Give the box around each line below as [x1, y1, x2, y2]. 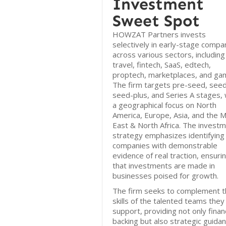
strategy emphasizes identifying [112, 130, 224, 140]
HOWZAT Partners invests [112, 29, 206, 39]
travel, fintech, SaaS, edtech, [112, 60, 211, 70]
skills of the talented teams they [112, 196, 224, 206]
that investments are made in [112, 160, 215, 171]
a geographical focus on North [112, 100, 216, 110]
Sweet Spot [112, 11, 200, 30]
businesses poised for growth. [112, 171, 218, 181]
